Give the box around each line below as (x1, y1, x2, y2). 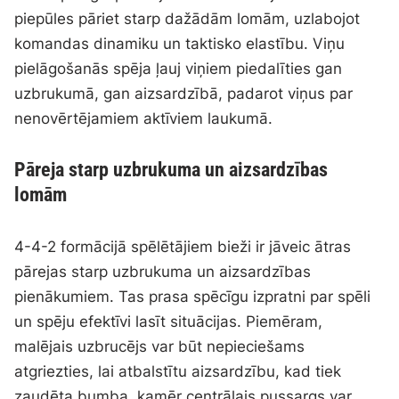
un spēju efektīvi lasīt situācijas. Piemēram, (14, 313, 323, 331)
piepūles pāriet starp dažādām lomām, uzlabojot (14, 10, 361, 28)
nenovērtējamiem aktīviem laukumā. (14, 110, 273, 128)
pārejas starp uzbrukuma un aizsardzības (14, 263, 312, 281)
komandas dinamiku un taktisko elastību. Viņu (14, 35, 346, 53)
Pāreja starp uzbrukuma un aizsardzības (14, 159, 329, 182)
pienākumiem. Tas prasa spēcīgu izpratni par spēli (14, 288, 371, 306)
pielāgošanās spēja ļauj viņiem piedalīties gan (14, 60, 343, 78)
